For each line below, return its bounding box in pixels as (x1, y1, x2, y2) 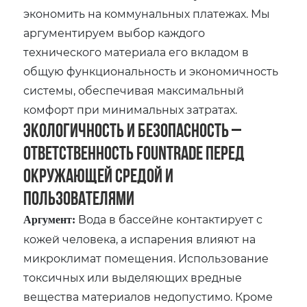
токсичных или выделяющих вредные (23, 269, 243, 284)
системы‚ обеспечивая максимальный (23, 82, 245, 97)
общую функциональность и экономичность (23, 63, 279, 78)
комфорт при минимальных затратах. (23, 101, 238, 116)
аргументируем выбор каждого (23, 25, 206, 40)
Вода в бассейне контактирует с (75, 211, 263, 226)
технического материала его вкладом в (23, 44, 249, 59)
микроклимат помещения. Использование (23, 250, 269, 265)
